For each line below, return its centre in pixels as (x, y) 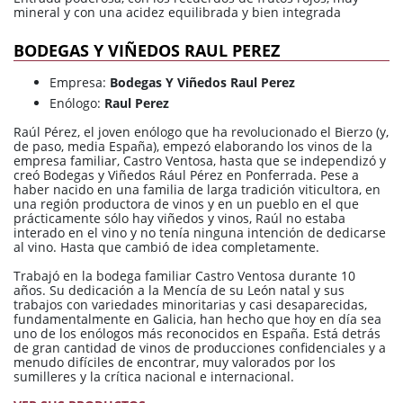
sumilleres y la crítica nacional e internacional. (154, 376)
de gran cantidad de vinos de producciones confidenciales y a (200, 347)
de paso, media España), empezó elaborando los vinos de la (193, 146)
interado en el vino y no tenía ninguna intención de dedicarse (200, 232)
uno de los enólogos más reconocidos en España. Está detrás (197, 333)
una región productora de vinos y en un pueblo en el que (186, 203)
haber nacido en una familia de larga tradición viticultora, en (197, 189)
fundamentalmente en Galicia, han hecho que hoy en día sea (197, 318)
